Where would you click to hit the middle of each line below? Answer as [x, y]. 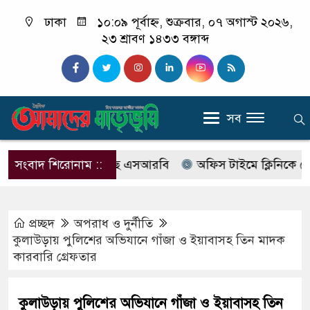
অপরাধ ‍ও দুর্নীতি [113, 224]
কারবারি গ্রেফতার [55, 257]
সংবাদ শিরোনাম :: [59, 165]
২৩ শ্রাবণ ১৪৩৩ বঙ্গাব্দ [155, 39]
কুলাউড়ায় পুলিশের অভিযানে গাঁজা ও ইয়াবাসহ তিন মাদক [149, 240]
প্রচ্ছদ [42, 224]
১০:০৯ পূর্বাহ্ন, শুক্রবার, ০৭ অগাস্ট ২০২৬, [193, 22]
